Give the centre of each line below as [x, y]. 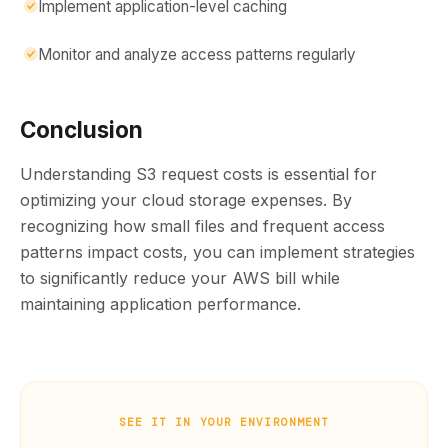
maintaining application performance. [160, 304]
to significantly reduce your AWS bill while [180, 278]
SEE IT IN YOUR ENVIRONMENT [224, 422]
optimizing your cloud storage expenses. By [186, 200]
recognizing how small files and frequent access [202, 226]
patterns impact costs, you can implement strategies [217, 252]
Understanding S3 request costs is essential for [198, 174]
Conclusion [81, 129]
